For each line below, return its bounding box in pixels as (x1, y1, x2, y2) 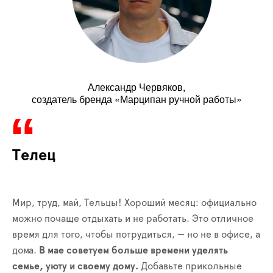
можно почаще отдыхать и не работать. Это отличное (12, 214, 253, 224)
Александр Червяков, (88, 80, 185, 94)
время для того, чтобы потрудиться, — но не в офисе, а (12, 230, 260, 239)
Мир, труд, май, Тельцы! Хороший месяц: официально (12, 198, 257, 208)
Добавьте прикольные (138, 261, 242, 271)
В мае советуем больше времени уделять (39, 246, 228, 255)
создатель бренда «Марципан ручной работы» (31, 92, 242, 106)
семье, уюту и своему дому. (12, 261, 138, 271)
